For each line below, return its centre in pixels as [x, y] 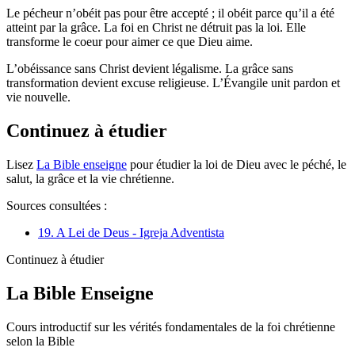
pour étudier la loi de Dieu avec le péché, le [237, 165]
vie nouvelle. [38, 97]
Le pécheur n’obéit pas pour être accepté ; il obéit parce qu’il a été [170, 13]
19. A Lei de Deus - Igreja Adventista [131, 233]
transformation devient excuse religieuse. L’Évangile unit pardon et [173, 83]
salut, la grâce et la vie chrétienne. [90, 179]
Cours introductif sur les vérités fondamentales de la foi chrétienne [171, 327]
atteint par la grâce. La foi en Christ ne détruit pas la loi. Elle [156, 28]
